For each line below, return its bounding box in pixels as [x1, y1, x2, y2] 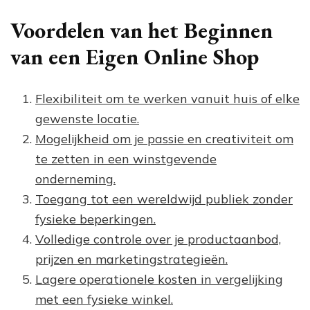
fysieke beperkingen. [35, 211, 156, 228]
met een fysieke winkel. [35, 291, 173, 308]
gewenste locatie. [35, 111, 139, 127]
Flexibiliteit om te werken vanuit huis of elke [35, 91, 300, 107]
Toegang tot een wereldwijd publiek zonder [35, 191, 293, 208]
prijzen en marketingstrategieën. [35, 251, 228, 268]
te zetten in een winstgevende [35, 151, 217, 167]
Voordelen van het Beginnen [10, 16, 273, 46]
